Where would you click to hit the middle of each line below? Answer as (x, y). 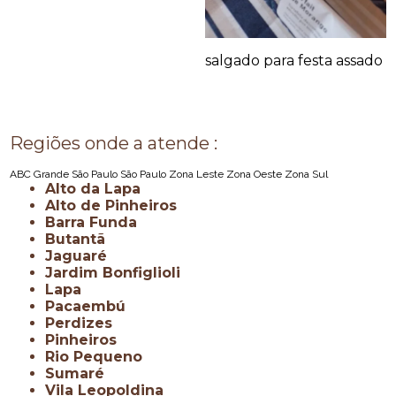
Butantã (81, 239)
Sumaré (80, 373)
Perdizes (84, 323)
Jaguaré (80, 255)
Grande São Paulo (77, 174)
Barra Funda (97, 222)
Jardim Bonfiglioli (117, 272)
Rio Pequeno (99, 356)
